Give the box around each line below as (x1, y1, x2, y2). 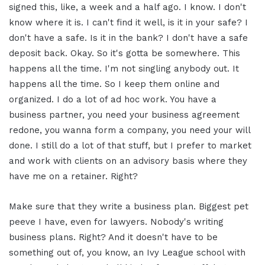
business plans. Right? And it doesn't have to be (9, 232, 218, 243)
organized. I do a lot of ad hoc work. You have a (9, 94, 216, 105)
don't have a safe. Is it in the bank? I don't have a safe (9, 33, 248, 44)
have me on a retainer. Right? (9, 171, 138, 182)
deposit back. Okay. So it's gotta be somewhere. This (9, 48, 240, 59)
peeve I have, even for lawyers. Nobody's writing (9, 216, 224, 228)
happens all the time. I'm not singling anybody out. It (9, 63, 239, 75)
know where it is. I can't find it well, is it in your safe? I (9, 17, 248, 28)
